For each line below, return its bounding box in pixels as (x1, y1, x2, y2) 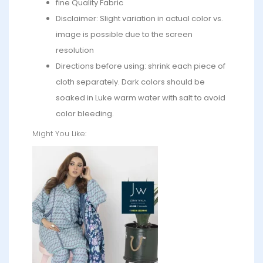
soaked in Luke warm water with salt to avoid (56, 92, 225, 104)
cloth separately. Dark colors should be (56, 76, 205, 88)
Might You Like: (32, 128, 86, 140)
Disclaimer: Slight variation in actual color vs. (56, 13, 223, 25)
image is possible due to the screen (56, 29, 193, 41)
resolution (56, 45, 94, 56)
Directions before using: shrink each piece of (56, 60, 225, 72)
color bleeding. (56, 108, 114, 120)
